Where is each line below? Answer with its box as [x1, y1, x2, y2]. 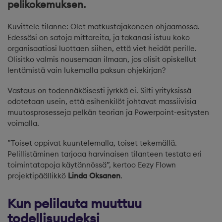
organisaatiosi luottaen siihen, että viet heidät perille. [7, 43, 197, 53]
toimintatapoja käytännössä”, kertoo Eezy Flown [7, 160, 176, 170]
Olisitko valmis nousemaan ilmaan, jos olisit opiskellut [7, 54, 196, 64]
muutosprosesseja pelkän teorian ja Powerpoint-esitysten [7, 107, 209, 117]
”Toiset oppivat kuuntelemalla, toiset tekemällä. [7, 138, 177, 148]
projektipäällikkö [7, 171, 68, 181]
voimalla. [7, 118, 39, 128]
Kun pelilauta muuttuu [7, 195, 142, 212]
